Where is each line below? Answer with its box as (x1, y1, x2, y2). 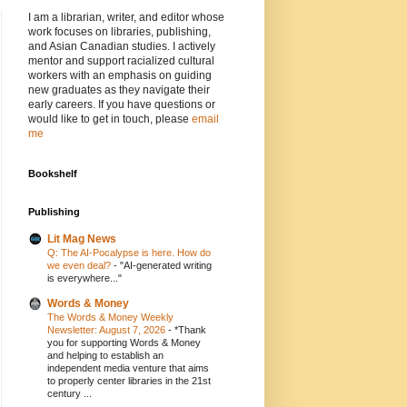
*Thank (174, 323, 206, 335)
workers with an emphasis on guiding (28, 68, 212, 82)
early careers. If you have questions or (28, 97, 215, 111)
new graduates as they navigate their (28, 83, 210, 96)
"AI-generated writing (120, 259, 212, 271)
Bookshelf (28, 167, 77, 179)
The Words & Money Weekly (47, 311, 174, 323)
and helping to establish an (47, 349, 164, 361)
